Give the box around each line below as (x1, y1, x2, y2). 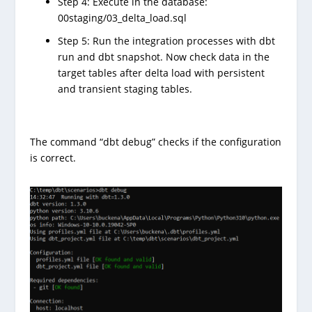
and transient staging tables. (57, 81, 192, 95)
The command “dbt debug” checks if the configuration (29, 135, 281, 149)
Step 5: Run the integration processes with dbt (57, 33, 275, 47)
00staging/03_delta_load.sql (57, 10, 187, 24)
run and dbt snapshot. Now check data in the (57, 49, 270, 63)
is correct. (29, 151, 76, 165)
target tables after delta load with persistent (57, 65, 265, 79)
